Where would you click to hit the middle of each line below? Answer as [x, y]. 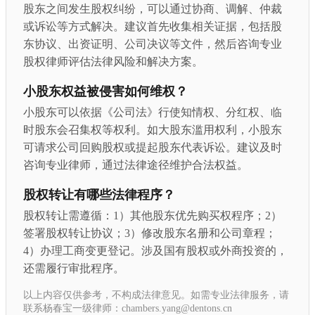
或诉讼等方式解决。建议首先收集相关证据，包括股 [153, 27]
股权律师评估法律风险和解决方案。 [113, 62]
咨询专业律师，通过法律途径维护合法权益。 [136, 165]
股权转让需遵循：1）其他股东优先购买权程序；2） [153, 216]
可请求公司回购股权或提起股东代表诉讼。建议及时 [153, 148]
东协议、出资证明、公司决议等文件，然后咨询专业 [153, 44]
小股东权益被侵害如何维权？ [105, 91]
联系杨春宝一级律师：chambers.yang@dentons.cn [128, 308]
